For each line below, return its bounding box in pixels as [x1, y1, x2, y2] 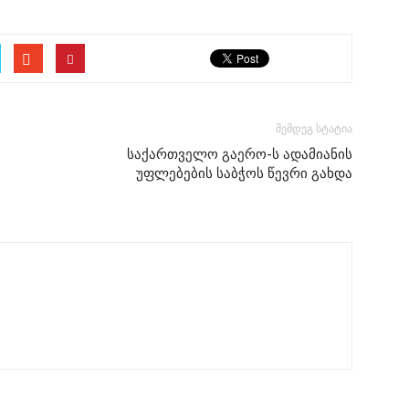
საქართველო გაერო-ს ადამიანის [127, 146, 352, 163]
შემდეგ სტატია [276, 122, 352, 135]
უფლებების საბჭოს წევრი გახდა [136, 165, 352, 182]
